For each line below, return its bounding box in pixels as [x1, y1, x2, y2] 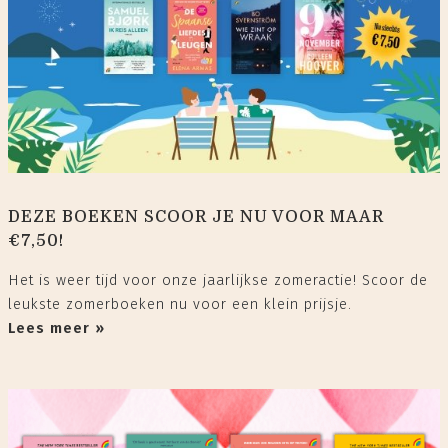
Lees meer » [8, 319, 105, 337]
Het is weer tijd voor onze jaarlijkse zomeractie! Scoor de [8, 271, 428, 289]
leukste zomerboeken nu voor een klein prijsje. [8, 295, 357, 313]
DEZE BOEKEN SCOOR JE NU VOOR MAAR [8, 207, 384, 226]
